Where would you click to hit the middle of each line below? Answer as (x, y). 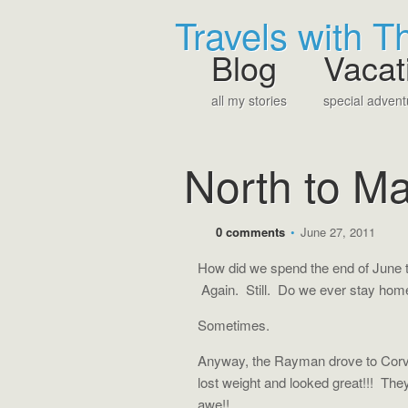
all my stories (249, 100)
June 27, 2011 (336, 232)
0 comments (250, 232)
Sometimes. (234, 325)
